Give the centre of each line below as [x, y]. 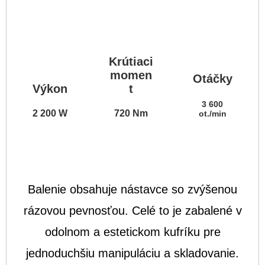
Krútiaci [131, 61]
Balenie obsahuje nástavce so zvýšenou [132, 190]
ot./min [212, 114]
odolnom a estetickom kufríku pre [132, 232]
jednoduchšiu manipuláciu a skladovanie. [132, 253]
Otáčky [212, 78]
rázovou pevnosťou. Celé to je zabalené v [132, 211]
